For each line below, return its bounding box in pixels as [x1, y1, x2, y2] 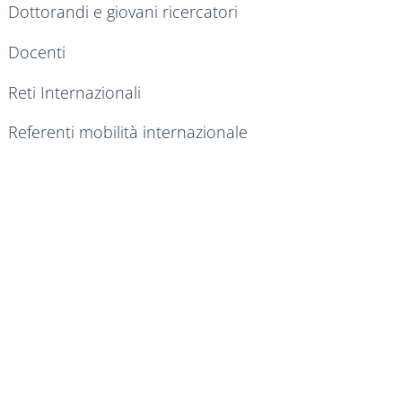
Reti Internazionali [8, 81, 141, 103]
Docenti [8, 40, 66, 63]
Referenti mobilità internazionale [8, 121, 248, 144]
